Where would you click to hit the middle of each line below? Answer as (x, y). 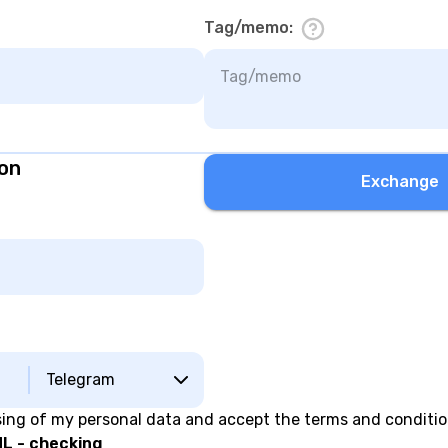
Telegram (80, 379)
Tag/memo (246, 27)
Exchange (400, 181)
